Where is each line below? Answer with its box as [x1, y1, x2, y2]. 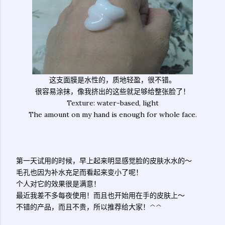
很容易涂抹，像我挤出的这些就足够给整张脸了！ [35, 87, 190, 96]
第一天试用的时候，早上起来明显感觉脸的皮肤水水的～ [16, 156, 192, 165]
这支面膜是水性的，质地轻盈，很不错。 [49, 75, 176, 84]
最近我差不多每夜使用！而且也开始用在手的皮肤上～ [16, 191, 185, 200]
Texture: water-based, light [66, 98, 159, 107]
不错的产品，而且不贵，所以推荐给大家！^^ [16, 202, 162, 211]
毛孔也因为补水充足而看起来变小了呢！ [16, 168, 143, 177]
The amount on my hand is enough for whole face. [28, 110, 197, 119]
